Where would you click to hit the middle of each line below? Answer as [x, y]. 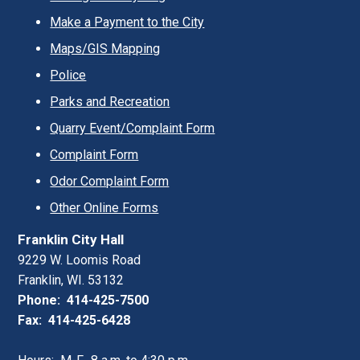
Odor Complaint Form [110, 181]
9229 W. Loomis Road [80, 260]
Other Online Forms [104, 208]
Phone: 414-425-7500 [84, 300]
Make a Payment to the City [127, 22]
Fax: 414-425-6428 [74, 320]
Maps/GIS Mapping [105, 49]
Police [68, 75]
